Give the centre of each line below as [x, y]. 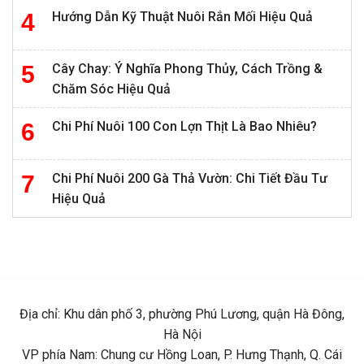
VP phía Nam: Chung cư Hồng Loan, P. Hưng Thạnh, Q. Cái [182, 354]
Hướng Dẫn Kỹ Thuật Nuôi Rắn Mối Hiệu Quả [182, 16]
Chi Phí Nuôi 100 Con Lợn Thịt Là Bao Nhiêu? [184, 126]
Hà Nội [182, 334]
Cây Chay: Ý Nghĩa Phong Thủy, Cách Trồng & [187, 68]
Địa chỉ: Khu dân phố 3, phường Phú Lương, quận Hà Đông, [182, 314]
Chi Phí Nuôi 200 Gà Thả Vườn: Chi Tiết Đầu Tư [190, 178]
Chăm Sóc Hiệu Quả [111, 89]
